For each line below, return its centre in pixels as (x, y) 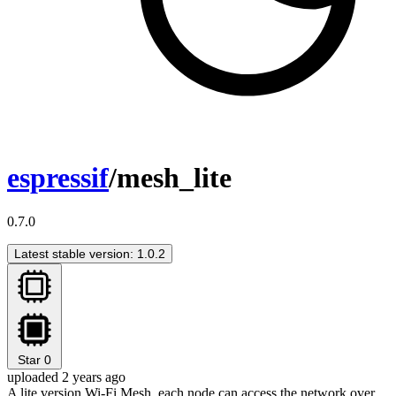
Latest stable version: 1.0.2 (90, 253)
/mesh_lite (170, 178)
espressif (58, 178)
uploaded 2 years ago (66, 377)
